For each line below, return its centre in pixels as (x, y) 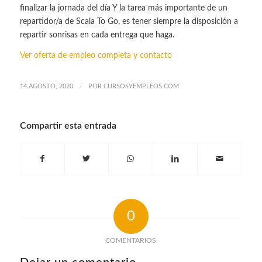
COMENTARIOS (131, 240)
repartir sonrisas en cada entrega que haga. (97, 35)
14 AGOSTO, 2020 (46, 86)
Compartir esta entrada (68, 125)
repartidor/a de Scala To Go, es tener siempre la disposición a (129, 21)
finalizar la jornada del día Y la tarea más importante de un (123, 8)
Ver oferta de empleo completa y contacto (96, 55)
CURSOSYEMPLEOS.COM (141, 86)
